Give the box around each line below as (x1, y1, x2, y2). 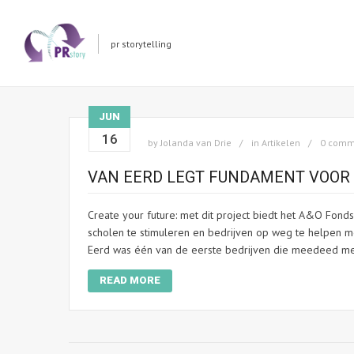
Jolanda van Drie (160, 137, 232, 149)
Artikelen (262, 137, 300, 149)
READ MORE (100, 274, 160, 286)
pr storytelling (111, 37, 171, 50)
